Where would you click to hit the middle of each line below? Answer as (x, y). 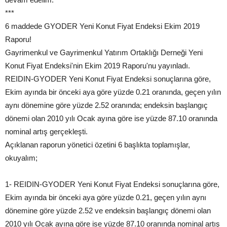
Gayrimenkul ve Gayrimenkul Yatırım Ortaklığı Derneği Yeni (104, 53)
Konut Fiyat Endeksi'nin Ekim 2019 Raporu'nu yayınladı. (98, 66)
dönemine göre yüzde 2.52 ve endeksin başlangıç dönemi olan (108, 211)
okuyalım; (21, 158)
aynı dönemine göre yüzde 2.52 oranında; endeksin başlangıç (106, 105)
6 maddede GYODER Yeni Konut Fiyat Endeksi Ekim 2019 (102, 26)
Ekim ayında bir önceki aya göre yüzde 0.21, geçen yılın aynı (106, 198)
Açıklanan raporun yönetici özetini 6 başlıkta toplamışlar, (98, 145)
